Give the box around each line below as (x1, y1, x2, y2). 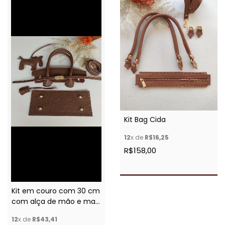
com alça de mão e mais (12, 196, 100, 206)
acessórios (12, 206, 49, 217)
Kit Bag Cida (124, 115, 166, 125)
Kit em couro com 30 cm (12, 185, 100, 196)
